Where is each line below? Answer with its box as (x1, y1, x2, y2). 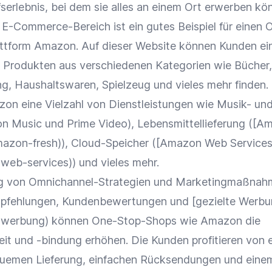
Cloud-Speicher (71, 137, 149, 149)
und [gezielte (167, 195, 239, 208)
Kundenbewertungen (62, 195, 167, 208)
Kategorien (155, 59, 211, 72)
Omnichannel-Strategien (29, 175, 151, 188)
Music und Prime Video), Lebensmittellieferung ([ (8, 117, 256, 130)
